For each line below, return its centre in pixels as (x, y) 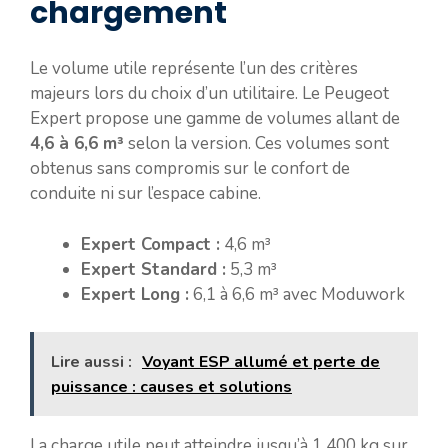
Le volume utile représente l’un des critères (194, 68)
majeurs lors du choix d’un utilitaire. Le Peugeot (209, 93)
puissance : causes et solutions (171, 387)
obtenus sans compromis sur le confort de (190, 168)
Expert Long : (135, 294)
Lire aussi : (91, 362)
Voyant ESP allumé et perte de (261, 362)
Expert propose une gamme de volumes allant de (215, 118)
